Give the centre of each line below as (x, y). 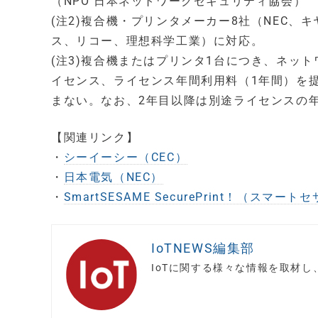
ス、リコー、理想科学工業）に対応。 (158, 41)
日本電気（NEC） (114, 177)
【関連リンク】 (95, 137)
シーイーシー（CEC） (126, 157)
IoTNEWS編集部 (203, 248)
